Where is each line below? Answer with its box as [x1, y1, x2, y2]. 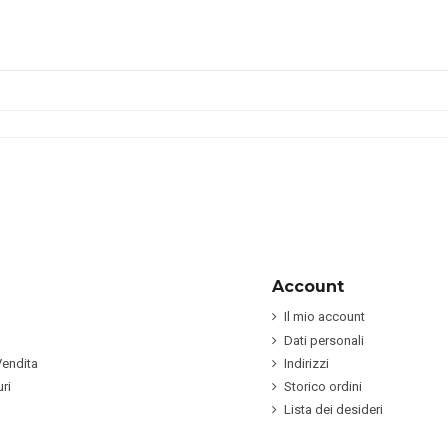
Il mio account [284, 309, 365, 325]
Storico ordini [284, 378, 362, 394]
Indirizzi [284, 355, 329, 371]
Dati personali [284, 332, 364, 348]
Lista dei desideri [284, 402, 383, 418]
